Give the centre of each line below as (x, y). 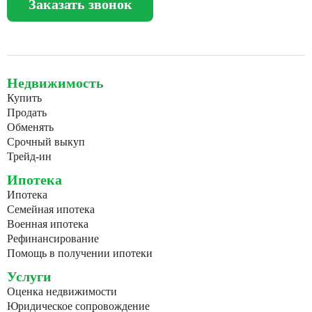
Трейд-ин (29, 157)
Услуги (29, 277)
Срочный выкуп (46, 142)
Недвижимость (55, 83)
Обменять (30, 127)
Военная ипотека (48, 224)
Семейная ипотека (51, 210)
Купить (24, 98)
